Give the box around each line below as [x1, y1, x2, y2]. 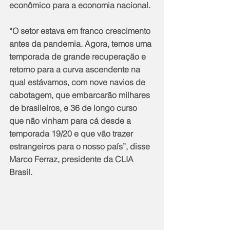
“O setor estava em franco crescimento [9, 25, 152, 36]
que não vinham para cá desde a [9, 115, 133, 126]
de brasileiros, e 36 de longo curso [9, 102, 139, 113]
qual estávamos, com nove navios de [9, 76, 147, 87]
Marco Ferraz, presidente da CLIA [9, 154, 136, 164]
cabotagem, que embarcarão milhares [9, 89, 152, 100]
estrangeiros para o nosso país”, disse [9, 141, 152, 151]
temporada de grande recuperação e [9, 51, 148, 62]
